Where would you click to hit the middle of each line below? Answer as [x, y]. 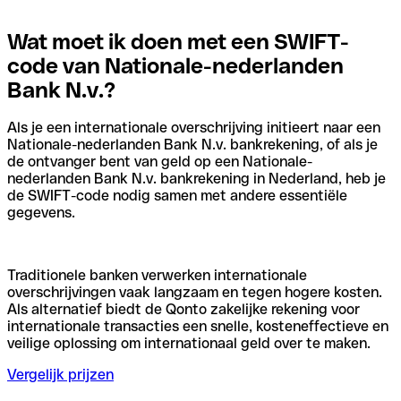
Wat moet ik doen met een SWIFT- [178, 41]
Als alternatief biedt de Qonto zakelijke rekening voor [183, 310]
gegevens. [41, 213]
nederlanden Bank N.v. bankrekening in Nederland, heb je [196, 179]
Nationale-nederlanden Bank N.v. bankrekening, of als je [192, 145]
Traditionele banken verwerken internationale [157, 276]
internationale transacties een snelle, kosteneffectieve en [198, 327]
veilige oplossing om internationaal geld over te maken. [189, 344]
